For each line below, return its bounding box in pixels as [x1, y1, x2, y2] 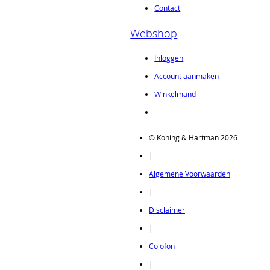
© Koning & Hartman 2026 [149, 133, 237, 143]
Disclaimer [149, 205, 185, 215]
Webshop [130, 25, 178, 40]
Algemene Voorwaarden [149, 169, 230, 179]
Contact [154, 2, 181, 13]
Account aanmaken [154, 71, 219, 81]
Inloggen [154, 53, 184, 63]
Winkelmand [154, 89, 196, 99]
